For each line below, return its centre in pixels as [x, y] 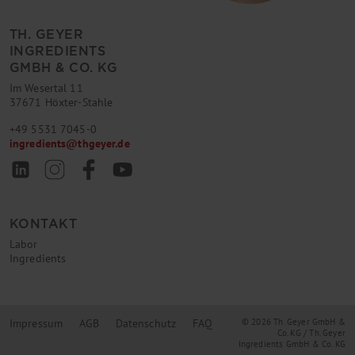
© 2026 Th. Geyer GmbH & [293, 322]
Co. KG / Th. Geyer [311, 333]
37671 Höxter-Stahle [61, 103]
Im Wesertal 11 [46, 88]
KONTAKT [44, 224]
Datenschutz [146, 323]
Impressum [36, 323]
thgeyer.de [104, 144]
